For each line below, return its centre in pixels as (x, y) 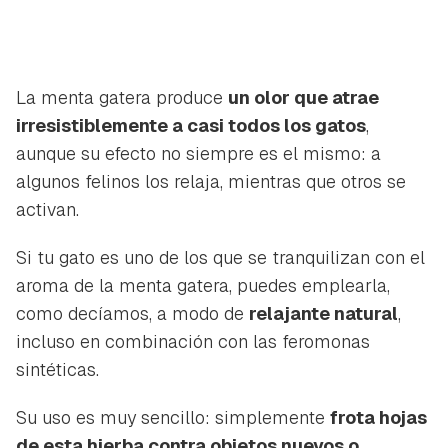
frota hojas (378, 417)
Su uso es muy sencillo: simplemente (173, 417)
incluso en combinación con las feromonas (193, 341)
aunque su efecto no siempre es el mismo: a (198, 153)
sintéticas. (57, 369)
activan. (47, 209)
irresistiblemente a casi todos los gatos (191, 125)
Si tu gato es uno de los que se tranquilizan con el (220, 257)
